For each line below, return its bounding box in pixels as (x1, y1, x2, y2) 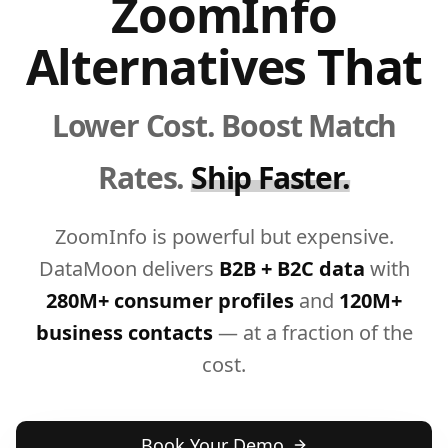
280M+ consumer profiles (46, 287, 294, 315)
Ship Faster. (191, 157, 350, 199)
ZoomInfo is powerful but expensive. (54, 223, 394, 251)
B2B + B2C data (218, 255, 365, 283)
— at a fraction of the (212, 319, 413, 347)
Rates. (98, 157, 185, 199)
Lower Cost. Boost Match (51, 105, 397, 147)
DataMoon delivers (38, 255, 214, 283)
